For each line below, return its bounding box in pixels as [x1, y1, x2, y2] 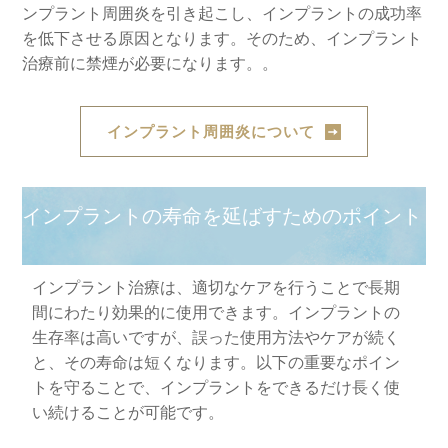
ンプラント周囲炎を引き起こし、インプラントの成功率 [22, 2, 423, 25]
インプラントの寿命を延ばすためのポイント [22, 202, 423, 230]
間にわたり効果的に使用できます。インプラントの [32, 301, 401, 324]
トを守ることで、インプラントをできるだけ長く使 [32, 376, 401, 399]
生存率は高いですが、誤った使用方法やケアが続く [32, 326, 401, 349]
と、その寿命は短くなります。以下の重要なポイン [32, 351, 401, 374]
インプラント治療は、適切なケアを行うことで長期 [32, 276, 401, 299]
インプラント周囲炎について [107, 121, 315, 142]
